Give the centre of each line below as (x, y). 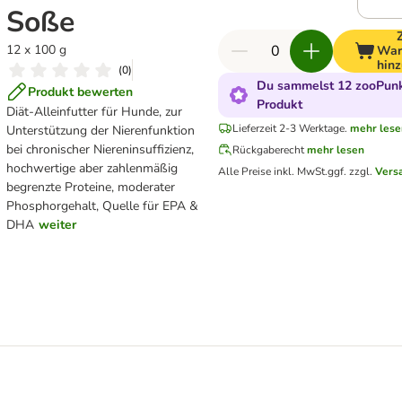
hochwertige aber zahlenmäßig (92, 168)
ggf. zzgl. (351, 171)
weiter (57, 225)
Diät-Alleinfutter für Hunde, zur (94, 112)
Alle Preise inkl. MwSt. (272, 171)
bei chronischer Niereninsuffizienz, (100, 149)
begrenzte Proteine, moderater (90, 187)
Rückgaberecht (268, 150)
